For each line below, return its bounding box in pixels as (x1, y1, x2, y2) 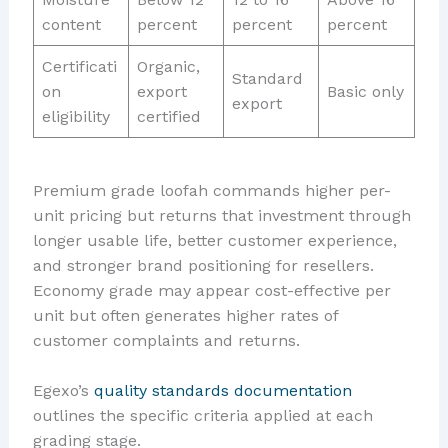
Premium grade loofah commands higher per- (32, 180, 391, 200)
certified (136, 106, 201, 126)
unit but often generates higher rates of (32, 305, 338, 325)
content (41, 14, 101, 34)
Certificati (41, 56, 117, 76)
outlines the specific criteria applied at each (32, 406, 373, 426)
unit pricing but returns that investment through (32, 205, 411, 225)
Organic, (136, 56, 200, 76)
